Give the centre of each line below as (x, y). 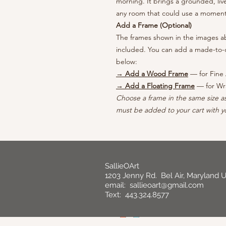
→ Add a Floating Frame (155, 86)
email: (117, 185)
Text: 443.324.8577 (137, 195)
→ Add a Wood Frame (152, 74)
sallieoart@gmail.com (167, 185)
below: (127, 62)
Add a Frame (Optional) (154, 25)
